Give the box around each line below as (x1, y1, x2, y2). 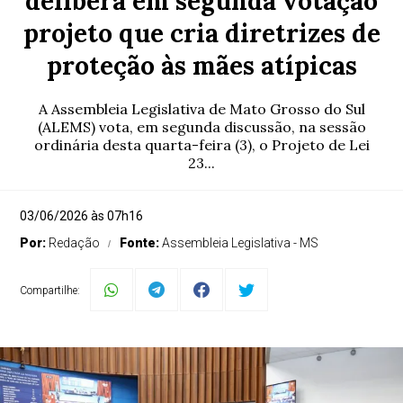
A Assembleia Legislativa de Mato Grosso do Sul (38, 100, 365, 118)
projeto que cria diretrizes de (22, 17, 381, 49)
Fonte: (120, 236, 163, 250)
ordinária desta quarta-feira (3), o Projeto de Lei (33, 136, 370, 154)
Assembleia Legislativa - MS (162, 236, 319, 250)
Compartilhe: (20, 284, 81, 297)
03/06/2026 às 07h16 (20, 209, 144, 223)
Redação (49, 236, 101, 250)
